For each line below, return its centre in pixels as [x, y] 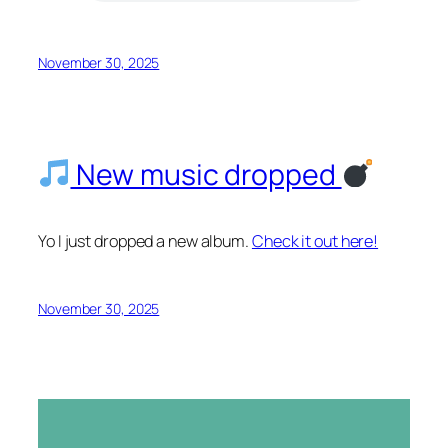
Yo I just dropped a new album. [145, 241]
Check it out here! [315, 241]
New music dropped [206, 174]
